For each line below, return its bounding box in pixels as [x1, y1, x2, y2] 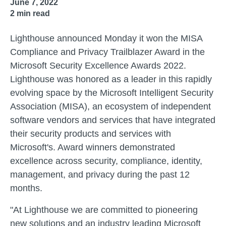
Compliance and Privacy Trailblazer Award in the [10, 47, 205, 57]
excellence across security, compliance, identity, [10, 156, 202, 166]
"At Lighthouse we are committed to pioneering [10, 205, 198, 215]
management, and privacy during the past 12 [10, 169, 190, 180]
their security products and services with [10, 129, 171, 139]
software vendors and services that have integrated [10, 115, 215, 125]
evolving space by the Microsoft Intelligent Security [10, 88, 213, 98]
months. [10, 183, 42, 193]
